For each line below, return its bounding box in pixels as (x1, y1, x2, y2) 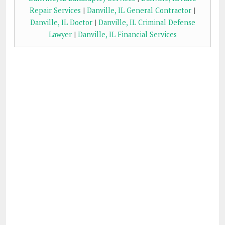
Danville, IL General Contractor (87, 6, 191, 16)
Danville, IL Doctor (30, 18, 92, 28)
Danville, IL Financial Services (77, 30, 177, 40)
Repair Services (30, 6, 81, 16)
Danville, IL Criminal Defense (98, 18, 195, 28)
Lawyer (48, 30, 72, 40)
